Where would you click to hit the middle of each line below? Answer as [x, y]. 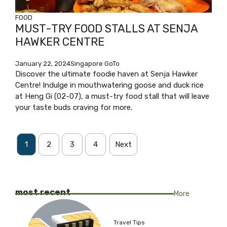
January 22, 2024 [43, 63]
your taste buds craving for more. [74, 107]
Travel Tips [129, 222]
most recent [43, 192]
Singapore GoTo [95, 63]
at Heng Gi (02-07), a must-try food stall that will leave [112, 96]
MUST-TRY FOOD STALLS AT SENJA [106, 28]
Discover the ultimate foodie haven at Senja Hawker [106, 74]
